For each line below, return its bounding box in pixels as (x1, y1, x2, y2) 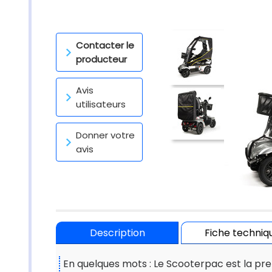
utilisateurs (76, 98, 126, 110)
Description (89, 226, 145, 240)
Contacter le (76, 39, 134, 52)
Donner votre (76, 129, 135, 141)
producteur (76, 53, 127, 66)
